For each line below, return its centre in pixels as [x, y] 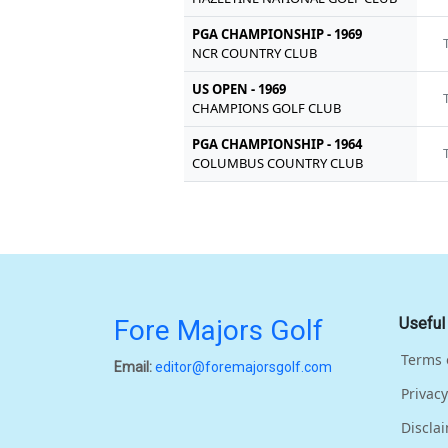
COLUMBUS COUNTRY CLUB [278, 162]
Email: [133, 366]
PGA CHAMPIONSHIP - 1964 [277, 143]
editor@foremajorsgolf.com [243, 366]
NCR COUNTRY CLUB [255, 52]
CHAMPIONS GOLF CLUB [267, 107]
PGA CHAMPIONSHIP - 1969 [277, 33]
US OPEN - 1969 [239, 88]
